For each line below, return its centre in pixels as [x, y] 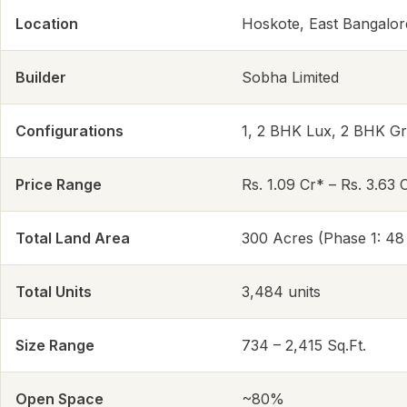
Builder [41, 78]
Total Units [54, 292]
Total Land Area [73, 238]
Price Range [59, 185]
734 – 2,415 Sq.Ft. [304, 346]
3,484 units [281, 292]
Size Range [55, 346]
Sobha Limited [290, 78]
